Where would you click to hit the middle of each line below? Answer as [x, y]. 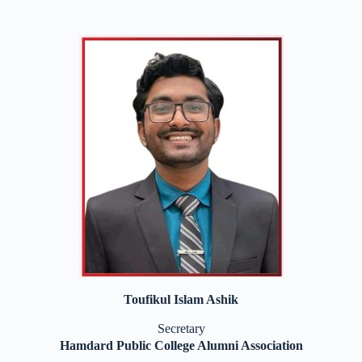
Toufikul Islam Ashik [181, 299]
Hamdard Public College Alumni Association [181, 345]
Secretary [181, 328]
